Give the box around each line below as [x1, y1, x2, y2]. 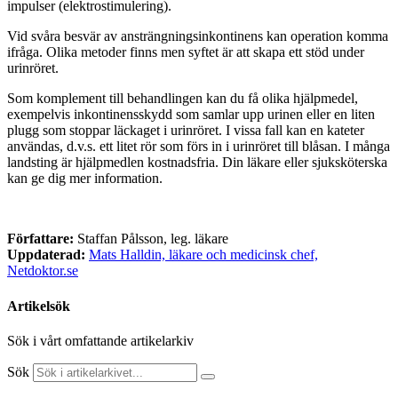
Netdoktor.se [7, 263, 78, 279]
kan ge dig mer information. [7, 171, 163, 187]
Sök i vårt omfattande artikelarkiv [7, 332, 194, 348]
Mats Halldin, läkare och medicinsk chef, [89, 247, 318, 263]
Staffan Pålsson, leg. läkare [77, 231, 228, 247]
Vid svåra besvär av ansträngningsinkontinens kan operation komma [7, 28, 388, 44]
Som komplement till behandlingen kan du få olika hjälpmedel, [7, 91, 358, 107]
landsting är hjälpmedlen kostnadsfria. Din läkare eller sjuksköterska [7, 155, 387, 171]
